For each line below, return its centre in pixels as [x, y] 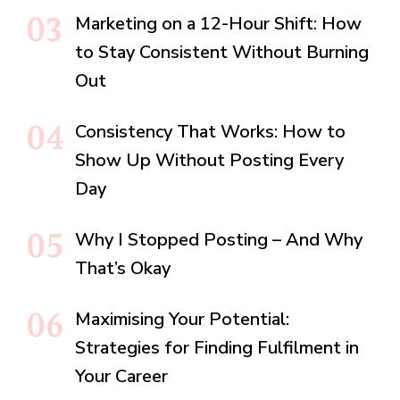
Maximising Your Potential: [182, 319]
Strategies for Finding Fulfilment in [217, 347]
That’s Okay [123, 268]
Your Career [121, 376]
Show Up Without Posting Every [209, 160]
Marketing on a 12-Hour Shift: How [218, 23]
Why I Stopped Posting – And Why [219, 239]
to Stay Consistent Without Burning [222, 52]
